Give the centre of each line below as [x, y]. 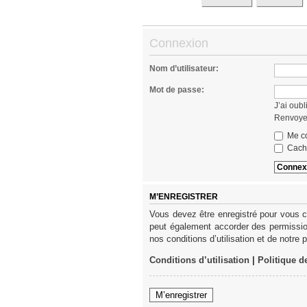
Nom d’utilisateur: [184, 69]
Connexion [179, 43]
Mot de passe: [177, 90]
